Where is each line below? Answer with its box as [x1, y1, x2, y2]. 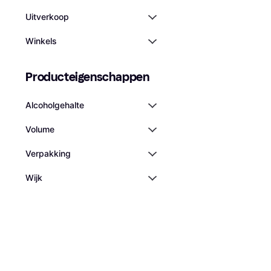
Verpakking [25, 148, 71, 158]
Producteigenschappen [25, 70, 149, 84]
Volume [25, 124, 54, 134]
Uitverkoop [25, 11, 69, 22]
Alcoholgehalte [25, 100, 84, 110]
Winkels [25, 36, 57, 46]
